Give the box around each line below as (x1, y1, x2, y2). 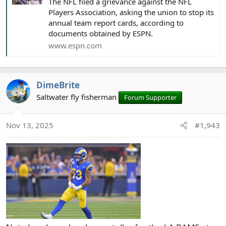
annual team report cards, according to (48, 17, 184, 28)
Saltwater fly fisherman (36, 91, 117, 102)
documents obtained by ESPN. (48, 28, 153, 38)
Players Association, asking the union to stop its (48, 7, 214, 17)
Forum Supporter (124, 92, 177, 102)
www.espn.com (48, 40, 102, 51)
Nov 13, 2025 (6, 120, 53, 131)
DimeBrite (36, 79, 80, 91)
